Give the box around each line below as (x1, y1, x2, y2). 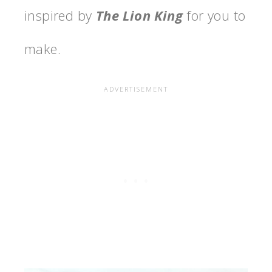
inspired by (24, 6, 96, 25)
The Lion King (95, 6, 183, 25)
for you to (183, 6, 246, 25)
